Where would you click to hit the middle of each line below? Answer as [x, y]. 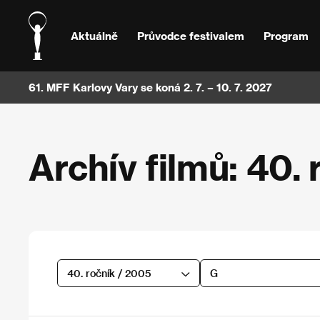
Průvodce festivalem [190, 35]
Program [286, 35]
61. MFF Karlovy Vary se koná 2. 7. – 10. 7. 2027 [150, 87]
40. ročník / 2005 [109, 273]
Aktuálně [95, 35]
